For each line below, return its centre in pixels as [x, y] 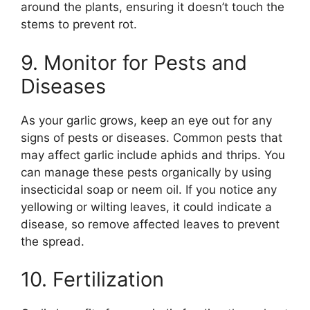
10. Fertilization [92, 280]
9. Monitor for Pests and [134, 62]
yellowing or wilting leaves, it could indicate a [146, 207]
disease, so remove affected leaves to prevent [150, 224]
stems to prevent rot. [79, 25]
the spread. [53, 241]
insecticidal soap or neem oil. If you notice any [149, 189]
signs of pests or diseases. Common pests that [152, 137]
